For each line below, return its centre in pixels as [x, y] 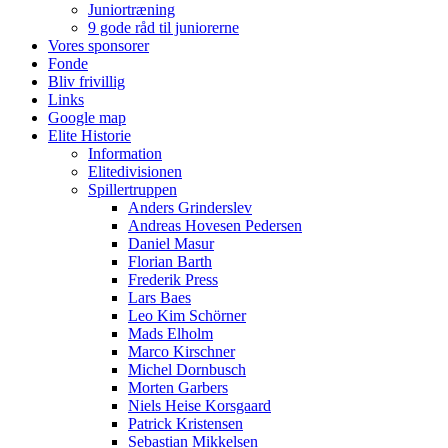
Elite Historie [89, 135]
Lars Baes [159, 297]
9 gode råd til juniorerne [163, 27]
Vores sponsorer [98, 45]
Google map [87, 117]
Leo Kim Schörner [187, 315]
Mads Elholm [170, 333]
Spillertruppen [132, 189]
